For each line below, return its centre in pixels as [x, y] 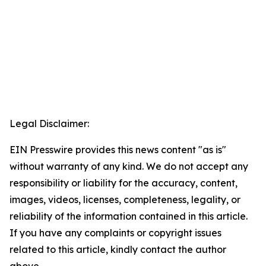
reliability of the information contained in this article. [129, 216]
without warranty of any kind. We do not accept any [129, 167]
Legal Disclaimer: [49, 124]
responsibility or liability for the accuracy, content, [123, 183]
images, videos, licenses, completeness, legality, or [125, 200]
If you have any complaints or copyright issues [115, 233]
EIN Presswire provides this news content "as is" [118, 150]
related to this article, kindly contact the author [118, 250]
